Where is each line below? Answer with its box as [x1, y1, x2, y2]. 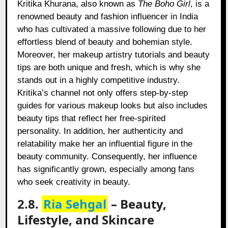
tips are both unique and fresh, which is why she [17, 63, 201, 73]
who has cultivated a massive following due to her [17, 24, 207, 35]
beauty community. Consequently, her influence [17, 152, 197, 162]
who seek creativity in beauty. [17, 177, 131, 187]
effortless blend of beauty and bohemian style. [17, 37, 193, 47]
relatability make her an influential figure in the [17, 139, 193, 149]
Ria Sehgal [43, 195, 107, 213]
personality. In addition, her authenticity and [17, 126, 183, 136]
